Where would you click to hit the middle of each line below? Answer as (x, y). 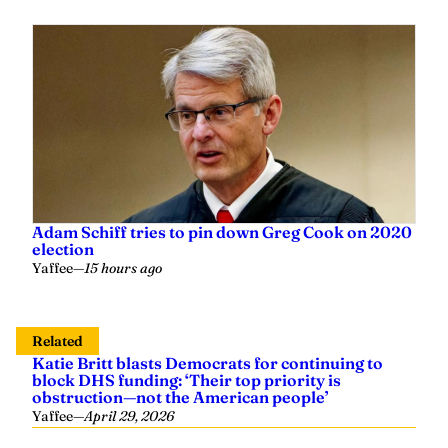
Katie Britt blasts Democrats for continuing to (207, 362)
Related (57, 340)
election (63, 248)
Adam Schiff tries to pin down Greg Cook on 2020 (222, 231)
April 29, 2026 (129, 415)
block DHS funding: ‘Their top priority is (186, 379)
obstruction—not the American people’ (180, 396)
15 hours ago (123, 267)
